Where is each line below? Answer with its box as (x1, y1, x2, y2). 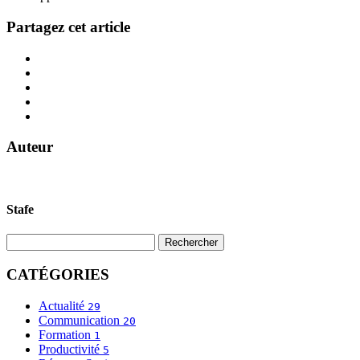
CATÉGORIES (6, 266, 109, 284)
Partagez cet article (6, 18, 130, 35)
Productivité (39, 342, 103, 356)
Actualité (39, 298, 88, 313)
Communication (39, 313, 123, 327)
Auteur (6, 138, 53, 156)
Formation (39, 327, 94, 342)
